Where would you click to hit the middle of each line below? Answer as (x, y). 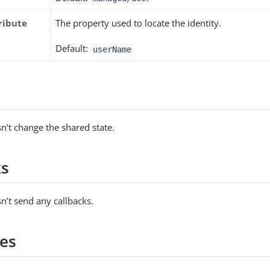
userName (112, 49)
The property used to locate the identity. (139, 23)
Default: (73, 49)
